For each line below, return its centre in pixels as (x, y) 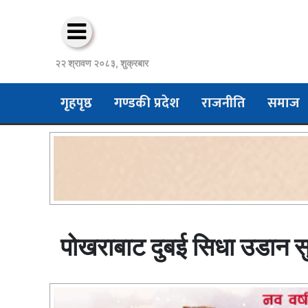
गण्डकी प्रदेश (147, 103)
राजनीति (223, 103)
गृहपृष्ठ (76, 103)
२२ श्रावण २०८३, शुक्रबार (102, 63)
